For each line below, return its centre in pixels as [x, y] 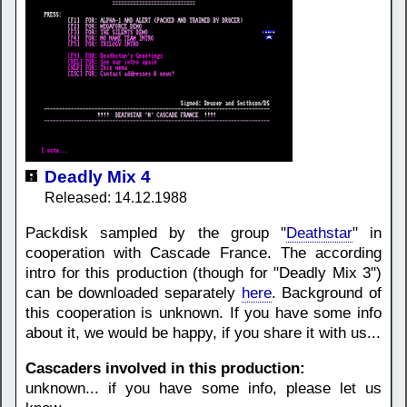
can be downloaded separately [134, 293]
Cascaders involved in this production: [165, 369]
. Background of [327, 293]
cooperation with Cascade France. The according [203, 253]
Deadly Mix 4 [98, 177]
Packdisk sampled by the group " [156, 233]
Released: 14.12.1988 [116, 198]
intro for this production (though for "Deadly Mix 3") [203, 273]
